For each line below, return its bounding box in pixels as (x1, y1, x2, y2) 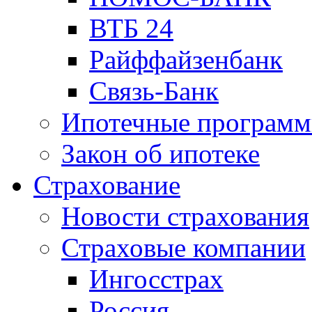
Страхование (33, 170, 180, 201)
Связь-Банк (89, 76, 219, 107)
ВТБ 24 (89, 13, 173, 44)
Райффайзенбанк (89, 45, 283, 75)
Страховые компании (61, 233, 306, 263)
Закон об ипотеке (61, 139, 260, 169)
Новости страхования (61, 201, 309, 232)
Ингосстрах (89, 264, 224, 295)
